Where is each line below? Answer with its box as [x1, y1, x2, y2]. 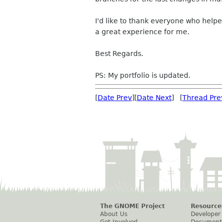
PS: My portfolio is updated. [95, 71, 190, 79]
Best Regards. [95, 50, 143, 57]
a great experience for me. [95, 28, 189, 36]
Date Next [137, 94, 171, 102]
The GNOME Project [100, 203, 165, 210]
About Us [100, 211, 127, 218]
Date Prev [98, 94, 132, 102]
